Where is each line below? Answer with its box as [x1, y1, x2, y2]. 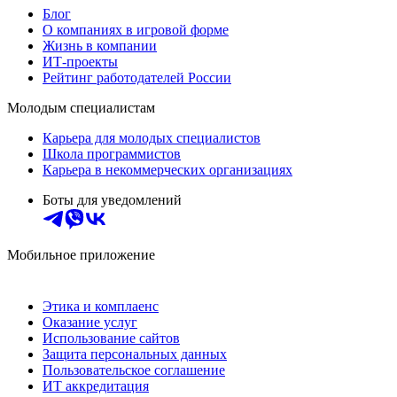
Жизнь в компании [43, 37, 157, 53]
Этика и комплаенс [43, 298, 159, 314]
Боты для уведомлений [43, 191, 182, 207]
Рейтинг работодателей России [43, 69, 231, 85]
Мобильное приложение [7, 246, 155, 262]
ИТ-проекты [43, 53, 118, 69]
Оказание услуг [43, 314, 137, 330]
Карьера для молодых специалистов [43, 129, 261, 145]
